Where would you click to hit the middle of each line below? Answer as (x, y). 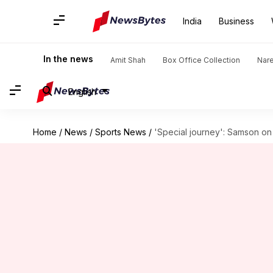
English (82, 91)
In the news (68, 59)
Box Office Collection (201, 60)
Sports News (120, 132)
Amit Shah (128, 60)
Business (236, 21)
